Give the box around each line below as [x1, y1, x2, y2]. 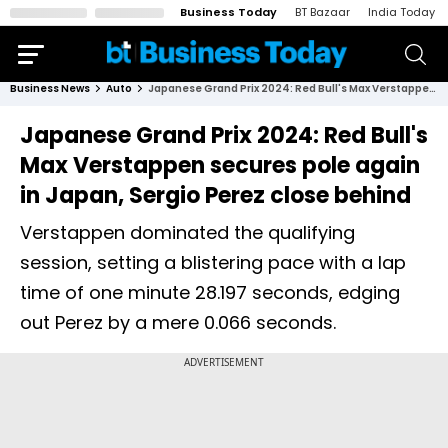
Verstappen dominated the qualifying [20, 220, 355, 245]
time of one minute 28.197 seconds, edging [20, 280, 400, 305]
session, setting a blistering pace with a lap [20, 250, 406, 275]
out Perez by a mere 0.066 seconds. [20, 310, 336, 335]
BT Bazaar [295, 4, 350, 20]
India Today [368, 4, 435, 20]
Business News [10, 81, 90, 96]
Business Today [180, 4, 277, 20]
